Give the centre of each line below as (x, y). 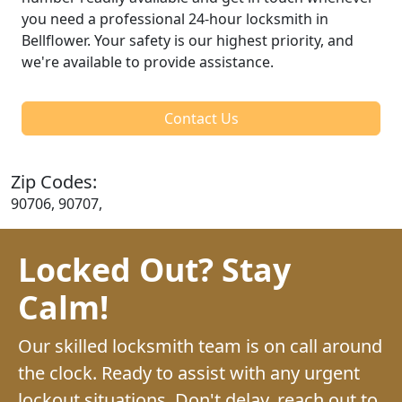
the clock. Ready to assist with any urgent (189, 372)
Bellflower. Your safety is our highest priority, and (188, 40)
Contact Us (201, 118)
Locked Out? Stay (154, 269)
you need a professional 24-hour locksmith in (175, 18)
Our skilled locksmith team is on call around (200, 345)
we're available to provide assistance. (148, 61)
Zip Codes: (54, 181)
